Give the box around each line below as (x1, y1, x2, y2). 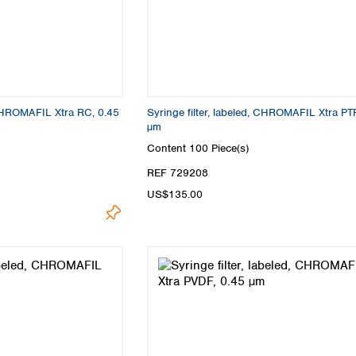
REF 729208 (147, 166, 208, 180)
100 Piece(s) (189, 141, 249, 155)
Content (147, 141, 189, 155)
